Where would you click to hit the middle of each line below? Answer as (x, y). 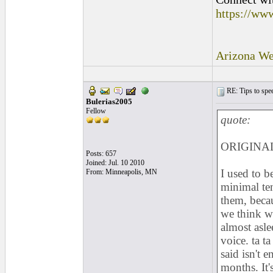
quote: (236, 120)
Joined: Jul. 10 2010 (115, 163)
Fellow (96, 111)
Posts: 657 (101, 154)
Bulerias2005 (109, 101)
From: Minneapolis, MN (122, 172)
